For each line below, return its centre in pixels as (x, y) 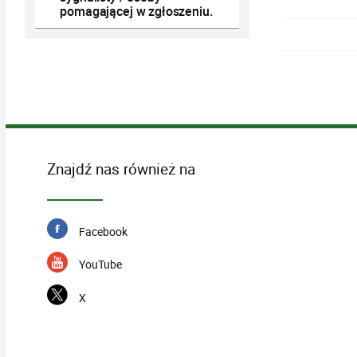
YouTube (100, 265)
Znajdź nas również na (121, 168)
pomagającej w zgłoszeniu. (136, 12)
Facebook (103, 231)
